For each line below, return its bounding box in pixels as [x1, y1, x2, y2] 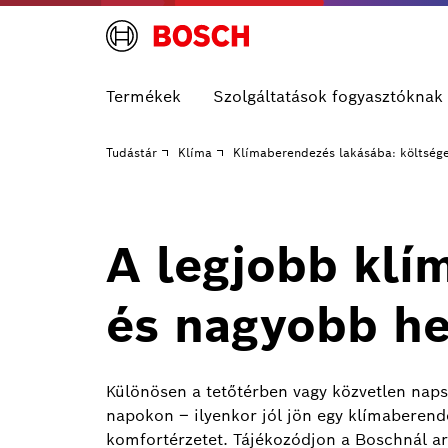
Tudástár [106, 145, 157, 160]
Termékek [106, 86, 181, 107]
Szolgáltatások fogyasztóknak [213, 86, 443, 107]
